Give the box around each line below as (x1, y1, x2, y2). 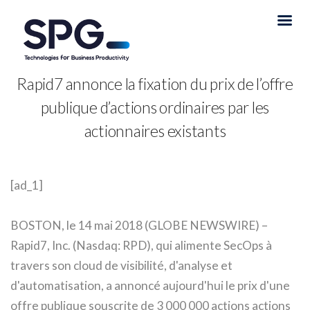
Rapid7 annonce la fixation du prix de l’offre (17, 73, 293, 93)
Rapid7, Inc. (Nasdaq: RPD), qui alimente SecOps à (10, 238, 272, 253)
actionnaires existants (84, 120, 226, 140)
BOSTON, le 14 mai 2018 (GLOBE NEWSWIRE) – (10, 218, 268, 233)
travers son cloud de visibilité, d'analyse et (10, 258, 232, 273)
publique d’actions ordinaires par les (40, 97, 270, 117)
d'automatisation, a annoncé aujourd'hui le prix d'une (10, 278, 290, 293)
